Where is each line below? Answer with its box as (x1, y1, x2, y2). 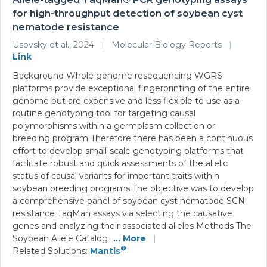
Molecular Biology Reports (109, 39, 224, 50)
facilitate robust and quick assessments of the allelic (13, 157, 228, 169)
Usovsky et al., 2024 (13, 39, 97, 50)
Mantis (90, 245, 120, 256)
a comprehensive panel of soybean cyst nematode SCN (13, 195, 245, 206)
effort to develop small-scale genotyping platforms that (13, 145, 244, 156)
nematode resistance (13, 21, 119, 33)
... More (113, 232, 146, 244)
